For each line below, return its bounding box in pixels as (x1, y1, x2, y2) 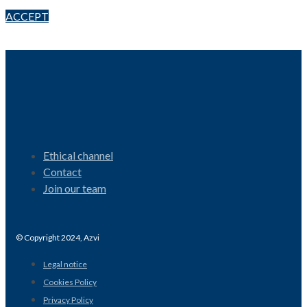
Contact (43, 164, 82, 178)
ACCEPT (5, 9, 49, 23)
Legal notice (43, 258, 87, 269)
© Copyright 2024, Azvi (16, 232, 99, 243)
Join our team (43, 181, 106, 195)
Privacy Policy (43, 294, 93, 305)
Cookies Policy (43, 276, 97, 287)
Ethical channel (43, 148, 113, 162)
